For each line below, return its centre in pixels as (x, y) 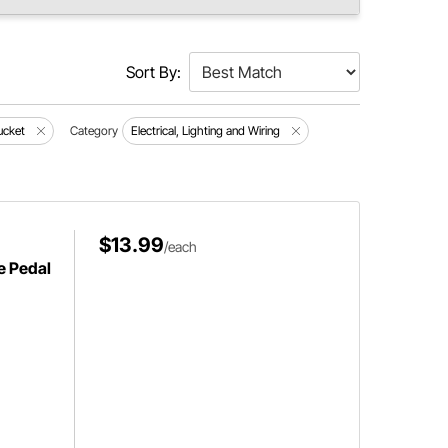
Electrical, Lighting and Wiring (206, 130)
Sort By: (153, 72)
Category (94, 130)
